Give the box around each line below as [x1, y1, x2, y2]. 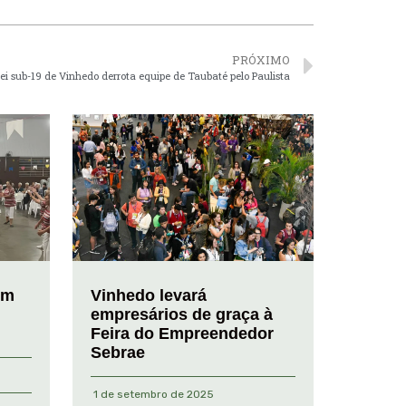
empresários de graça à [90, 305, 273, 324]
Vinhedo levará [90, 286, 207, 305]
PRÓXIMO [232, 52, 290, 67]
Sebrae [90, 343, 145, 362]
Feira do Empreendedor [90, 324, 274, 343]
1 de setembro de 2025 [92, 388, 214, 401]
